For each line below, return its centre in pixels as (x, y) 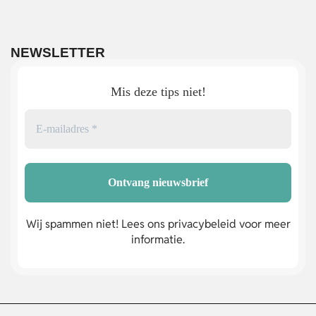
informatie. (158, 240)
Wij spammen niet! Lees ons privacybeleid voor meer (158, 224)
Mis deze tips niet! (158, 91)
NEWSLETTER (58, 53)
